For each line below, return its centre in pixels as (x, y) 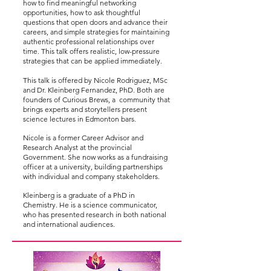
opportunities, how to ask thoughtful (82, 12)
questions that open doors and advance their (95, 22)
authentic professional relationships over (89, 41)
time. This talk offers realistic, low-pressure (91, 51)
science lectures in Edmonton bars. (80, 119)
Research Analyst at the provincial (77, 147)
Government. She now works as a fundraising (95, 157)
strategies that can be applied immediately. (93, 61)
